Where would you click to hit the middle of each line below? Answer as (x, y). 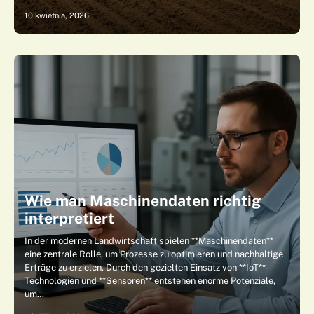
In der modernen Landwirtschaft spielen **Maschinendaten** (149, 241)
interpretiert (69, 218)
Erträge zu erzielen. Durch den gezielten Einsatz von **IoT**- (147, 267)
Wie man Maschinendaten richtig (143, 201)
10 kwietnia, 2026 (57, 15)
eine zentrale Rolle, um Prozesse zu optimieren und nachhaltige (154, 254)
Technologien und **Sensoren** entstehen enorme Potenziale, (150, 281)
